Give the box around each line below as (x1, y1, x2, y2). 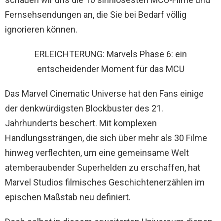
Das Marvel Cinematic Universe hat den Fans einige (5, 88, 204, 99)
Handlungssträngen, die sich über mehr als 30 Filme (5, 133, 207, 144)
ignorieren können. (5, 24, 77, 35)
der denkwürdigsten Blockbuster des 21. (5, 103, 163, 114)
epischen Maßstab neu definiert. (5, 192, 131, 203)
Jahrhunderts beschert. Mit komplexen (5, 118, 157, 129)
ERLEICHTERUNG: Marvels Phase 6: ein (34, 49, 187, 60)
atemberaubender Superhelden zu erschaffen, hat (5, 162, 200, 173)
